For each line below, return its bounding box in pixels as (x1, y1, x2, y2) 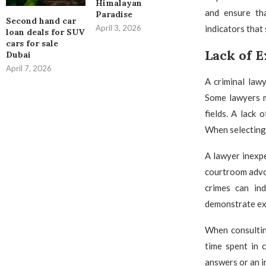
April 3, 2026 (95, 23, 141, 33)
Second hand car (6, 15, 76, 26)
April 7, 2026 (6, 63, 52, 73)
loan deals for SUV (6, 26, 85, 37)
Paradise (95, 9, 132, 20)
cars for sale (6, 37, 58, 49)
